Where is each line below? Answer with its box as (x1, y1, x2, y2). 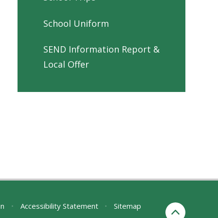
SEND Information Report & (43, 43, 160, 55)
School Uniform (43, 17, 109, 29)
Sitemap (114, 201, 142, 211)
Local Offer (43, 58, 89, 71)
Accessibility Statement (20, 201, 98, 211)
